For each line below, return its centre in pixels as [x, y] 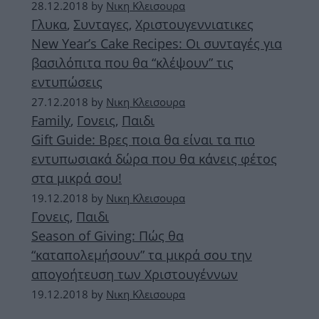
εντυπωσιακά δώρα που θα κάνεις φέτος [154, 159]
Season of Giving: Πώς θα [108, 236]
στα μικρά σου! [77, 178]
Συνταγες [101, 24]
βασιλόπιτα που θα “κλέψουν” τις [132, 63]
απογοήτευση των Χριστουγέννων [135, 274]
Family [51, 120]
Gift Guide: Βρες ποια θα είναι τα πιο [143, 140]
